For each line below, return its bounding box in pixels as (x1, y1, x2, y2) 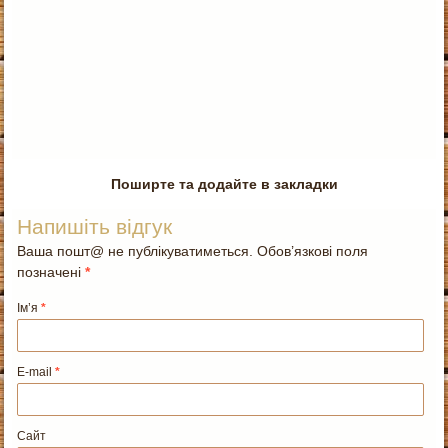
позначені (17, 263, 86, 280)
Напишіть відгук (17, 214, 173, 238)
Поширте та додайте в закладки (110, 175, 338, 192)
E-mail (17, 364, 56, 379)
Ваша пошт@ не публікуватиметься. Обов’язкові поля (17, 242, 369, 259)
